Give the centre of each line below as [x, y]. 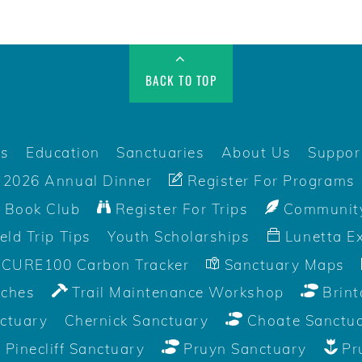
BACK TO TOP [181, 80]
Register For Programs [269, 181]
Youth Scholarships [179, 237]
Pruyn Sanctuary [243, 348]
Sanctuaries [161, 153]
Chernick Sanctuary [137, 321]
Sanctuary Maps [282, 264]
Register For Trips [180, 208]
